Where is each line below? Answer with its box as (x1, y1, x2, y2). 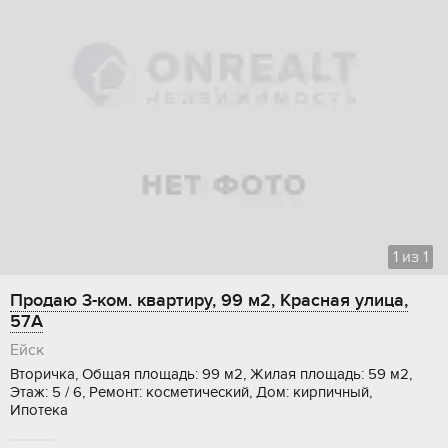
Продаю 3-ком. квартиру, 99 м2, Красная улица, (10, 290, 408, 312)
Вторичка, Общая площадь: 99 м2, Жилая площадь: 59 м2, (10, 365, 412, 384)
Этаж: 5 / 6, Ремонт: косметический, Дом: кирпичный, (10, 383, 372, 402)
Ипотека (10, 401, 68, 420)
